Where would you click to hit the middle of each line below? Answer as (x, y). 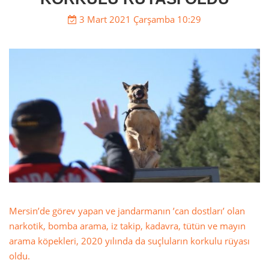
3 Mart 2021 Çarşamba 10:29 (139, 20)
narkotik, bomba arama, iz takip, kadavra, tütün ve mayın (127, 226)
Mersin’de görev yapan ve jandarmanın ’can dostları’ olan (127, 211)
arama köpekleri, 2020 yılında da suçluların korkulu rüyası (129, 241)
